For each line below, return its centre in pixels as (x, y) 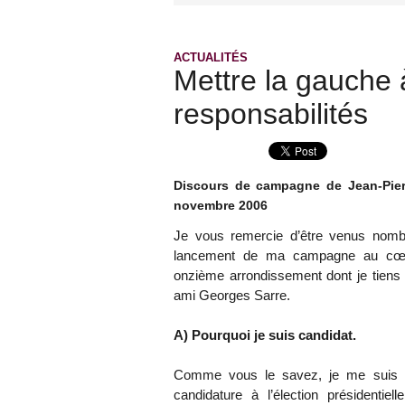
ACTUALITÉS (211, 58)
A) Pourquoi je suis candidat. (265, 335)
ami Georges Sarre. (232, 296)
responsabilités (271, 114)
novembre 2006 (221, 206)
